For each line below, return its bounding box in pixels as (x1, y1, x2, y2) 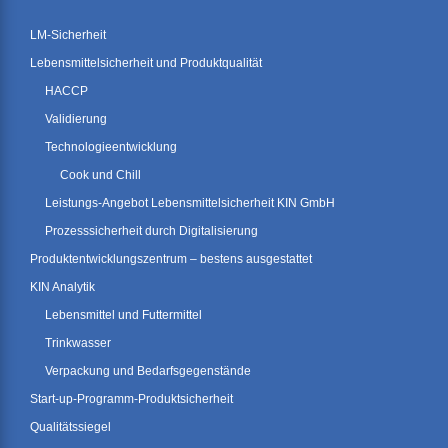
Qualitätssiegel (30, 420, 111, 435)
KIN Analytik (30, 280, 95, 295)
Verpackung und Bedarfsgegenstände (45, 364, 251, 379)
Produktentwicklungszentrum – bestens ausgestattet (30, 252, 312, 267)
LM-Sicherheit (30, 28, 106, 43)
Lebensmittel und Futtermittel (45, 308, 202, 323)
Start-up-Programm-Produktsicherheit (30, 392, 233, 407)
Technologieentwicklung (45, 140, 177, 155)
